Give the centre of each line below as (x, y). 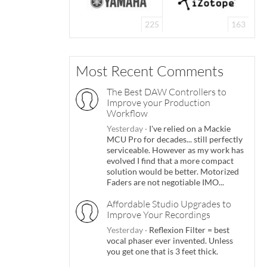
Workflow (127, 113)
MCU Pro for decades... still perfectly (175, 139)
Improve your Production (159, 102)
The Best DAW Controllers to (167, 91)
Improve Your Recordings (159, 214)
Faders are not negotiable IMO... (165, 182)
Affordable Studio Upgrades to (169, 204)
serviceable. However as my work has (175, 150)
